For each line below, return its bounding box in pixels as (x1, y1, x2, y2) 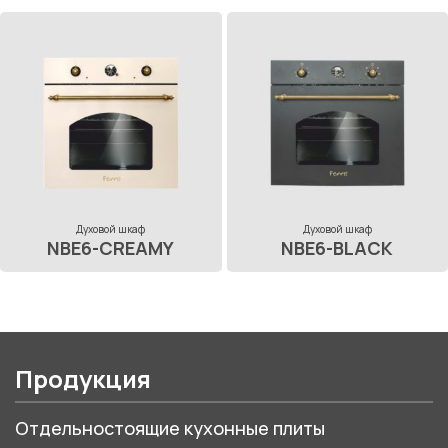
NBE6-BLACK (281, 235, 394, 260)
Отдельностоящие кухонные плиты (15, 415, 325, 440)
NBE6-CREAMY (47, 235, 175, 260)
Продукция (15, 361, 151, 395)
